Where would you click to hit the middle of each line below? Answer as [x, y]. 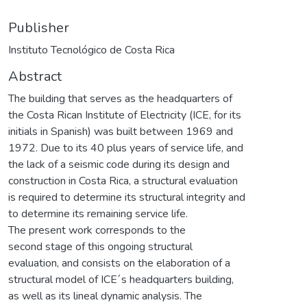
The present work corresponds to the [97, 230]
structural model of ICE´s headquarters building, [121, 279]
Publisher [39, 27]
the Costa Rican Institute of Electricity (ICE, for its [125, 115]
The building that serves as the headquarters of [120, 98]
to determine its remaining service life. [98, 213]
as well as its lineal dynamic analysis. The [105, 296]
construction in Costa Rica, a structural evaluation [123, 181]
